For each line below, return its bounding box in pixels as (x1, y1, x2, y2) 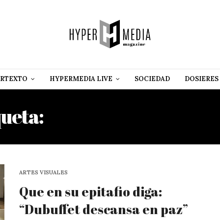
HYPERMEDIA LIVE (50, 75, 112, 83)
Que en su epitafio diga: (19, 182, 162, 200)
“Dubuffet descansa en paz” (19, 200, 188, 218)
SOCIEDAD (135, 75, 170, 83)
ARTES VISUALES (19, 168, 68, 176)
